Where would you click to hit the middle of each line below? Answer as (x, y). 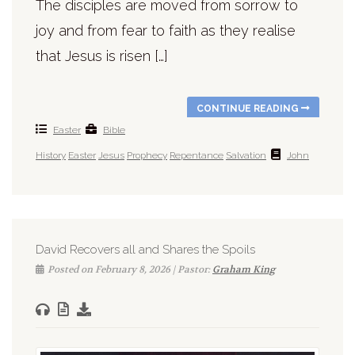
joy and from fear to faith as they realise (166, 31)
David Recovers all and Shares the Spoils (145, 250)
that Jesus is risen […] (102, 56)
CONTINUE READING (249, 109)
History (51, 156)
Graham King (244, 270)
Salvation (246, 156)
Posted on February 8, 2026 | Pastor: (130, 270)
